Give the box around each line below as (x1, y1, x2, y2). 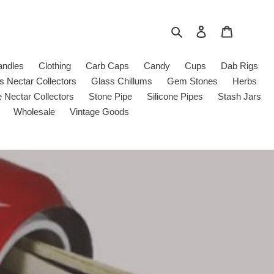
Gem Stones (166, 76, 218, 86)
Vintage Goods (69, 106, 129, 117)
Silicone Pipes (147, 91, 203, 102)
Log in (207, 25, 231, 35)
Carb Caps (86, 61, 129, 71)
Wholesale (13, 106, 55, 117)
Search (184, 24, 213, 35)
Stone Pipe (89, 91, 132, 102)
